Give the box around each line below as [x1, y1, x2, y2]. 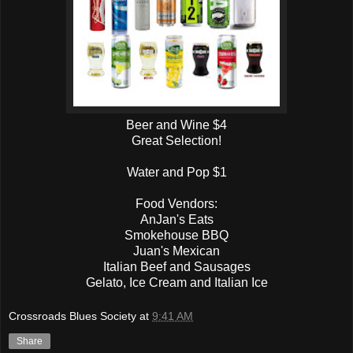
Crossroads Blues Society [9, 310, 136, 323]
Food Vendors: [136, 196, 217, 210]
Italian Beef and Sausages [102, 259, 251, 273]
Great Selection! [132, 133, 221, 147]
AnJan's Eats [139, 212, 214, 226]
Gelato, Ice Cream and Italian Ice [85, 275, 268, 289]
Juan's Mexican [133, 243, 220, 258]
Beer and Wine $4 [126, 117, 227, 132]
